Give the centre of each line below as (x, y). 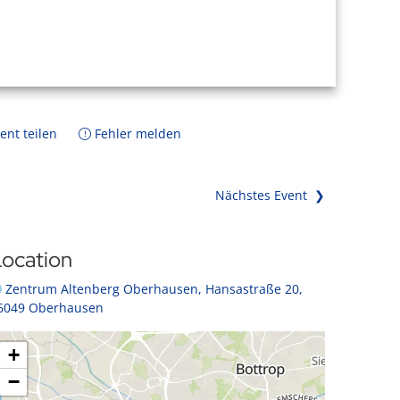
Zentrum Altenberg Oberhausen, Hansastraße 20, (154, 289)
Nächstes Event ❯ (270, 195)
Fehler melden (136, 133)
